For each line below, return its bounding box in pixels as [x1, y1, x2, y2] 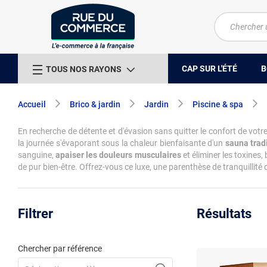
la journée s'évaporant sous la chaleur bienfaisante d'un [18, 138, 225, 148]
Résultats [197, 206, 252, 221]
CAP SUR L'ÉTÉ [182, 63, 237, 73]
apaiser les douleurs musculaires [55, 150, 181, 160]
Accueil [18, 100, 46, 109]
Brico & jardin [70, 100, 120, 109]
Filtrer [18, 206, 53, 221]
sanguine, [18, 150, 56, 160]
